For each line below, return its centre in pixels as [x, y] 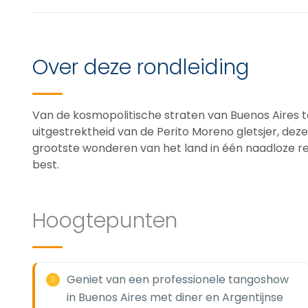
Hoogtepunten [105, 221]
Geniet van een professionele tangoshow [178, 279]
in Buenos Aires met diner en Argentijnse [175, 297]
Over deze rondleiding [141, 67]
